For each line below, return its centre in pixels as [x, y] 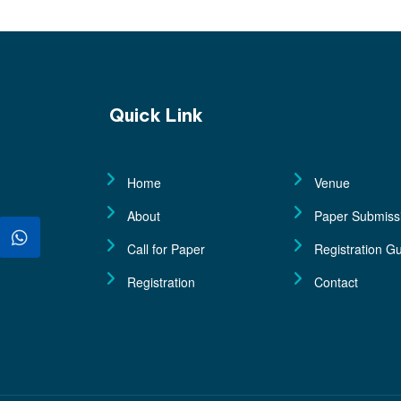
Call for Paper [166, 248]
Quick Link [156, 115]
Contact [336, 282]
